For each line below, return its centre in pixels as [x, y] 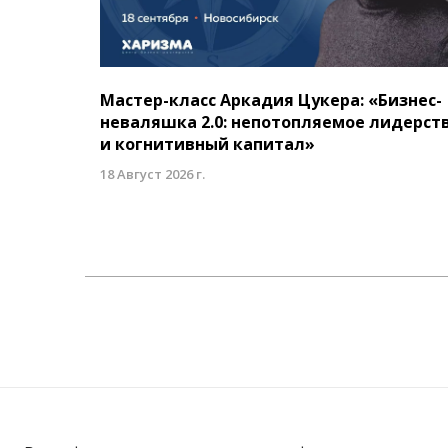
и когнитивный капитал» [207, 144]
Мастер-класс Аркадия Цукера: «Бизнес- [271, 100]
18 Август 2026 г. [152, 174]
